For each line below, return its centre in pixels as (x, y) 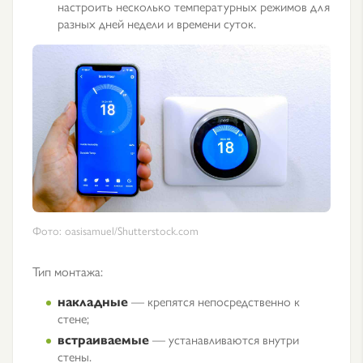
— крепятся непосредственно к (214, 301)
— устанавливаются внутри (224, 339)
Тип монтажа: (68, 271)
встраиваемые (103, 339)
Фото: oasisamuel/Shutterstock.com (115, 230)
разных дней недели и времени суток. (157, 23)
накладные (93, 301)
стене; (73, 318)
